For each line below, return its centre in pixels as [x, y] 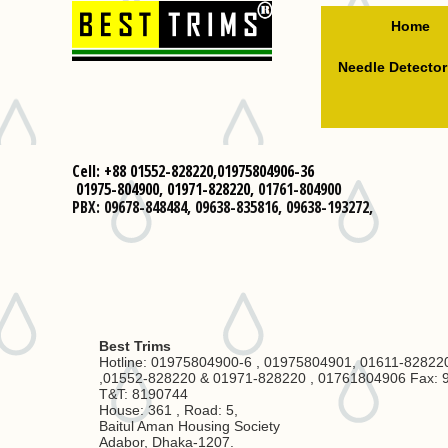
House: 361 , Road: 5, [170, 410]
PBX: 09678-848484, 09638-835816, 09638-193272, [222, 207]
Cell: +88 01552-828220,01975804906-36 [193, 171]
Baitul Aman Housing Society [189, 426]
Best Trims [135, 346]
